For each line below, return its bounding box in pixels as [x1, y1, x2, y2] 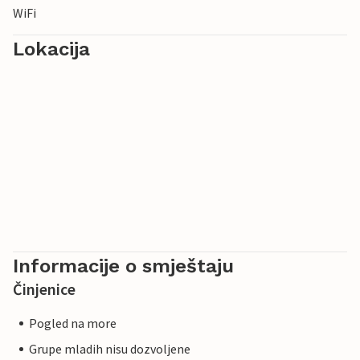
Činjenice [13, 279, 76, 300]
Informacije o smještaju [13, 255, 234, 278]
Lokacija [13, 38, 90, 61]
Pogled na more [29, 315, 117, 332]
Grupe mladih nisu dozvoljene [29, 341, 190, 358]
